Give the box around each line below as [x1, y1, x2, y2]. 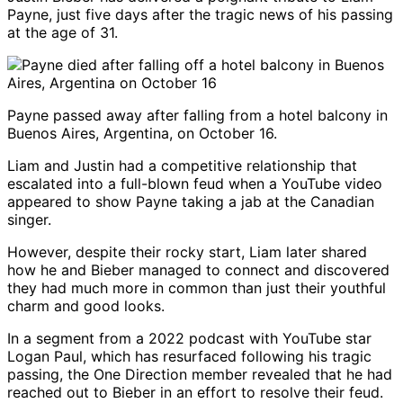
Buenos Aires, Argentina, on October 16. [7, 124, 277, 143]
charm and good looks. [7, 297, 165, 316]
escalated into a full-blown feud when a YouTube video [7, 175, 382, 193]
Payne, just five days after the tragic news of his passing [7, 5, 393, 24]
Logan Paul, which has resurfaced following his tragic [7, 347, 372, 366]
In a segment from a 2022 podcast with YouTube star [7, 329, 372, 348]
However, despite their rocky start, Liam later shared [7, 243, 367, 262]
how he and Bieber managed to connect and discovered [7, 261, 390, 280]
